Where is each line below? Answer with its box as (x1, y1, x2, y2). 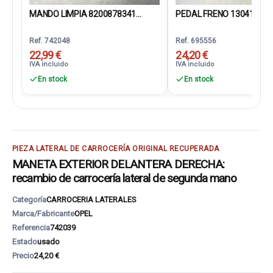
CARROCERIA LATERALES (46, 195, 136, 204)
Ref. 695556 (175, 37, 217, 45)
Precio (12, 251, 34, 260)
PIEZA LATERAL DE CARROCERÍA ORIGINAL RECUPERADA (12, 144, 219, 153)
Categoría (12, 195, 46, 204)
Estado (12, 237, 37, 246)
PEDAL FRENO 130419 (175, 9, 259, 19)
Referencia (12, 223, 50, 232)
